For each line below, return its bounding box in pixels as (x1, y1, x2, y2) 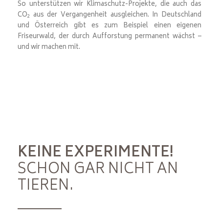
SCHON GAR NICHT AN (18, 157, 178, 182)
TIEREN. (18, 174, 73, 199)
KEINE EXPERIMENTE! (18, 141, 174, 166)
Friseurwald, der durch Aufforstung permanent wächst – (18, 31, 201, 43)
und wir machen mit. (18, 42, 80, 53)
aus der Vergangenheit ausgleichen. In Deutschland (30, 10, 201, 21)
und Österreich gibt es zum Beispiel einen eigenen (18, 21, 201, 32)
